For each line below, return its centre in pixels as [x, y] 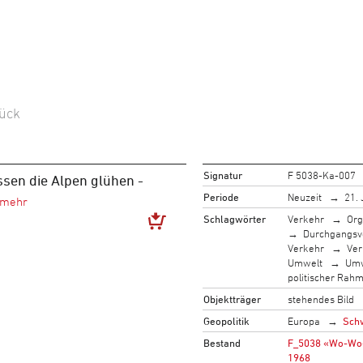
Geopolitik [226, 320]
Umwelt [305, 262]
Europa [303, 320]
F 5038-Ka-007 [321, 175]
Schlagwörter [234, 218]
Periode [221, 196]
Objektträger [232, 299]
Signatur [222, 175]
